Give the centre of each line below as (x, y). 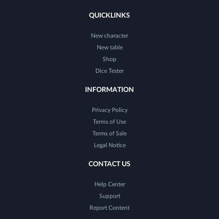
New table (109, 47)
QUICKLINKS (109, 16)
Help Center (109, 184)
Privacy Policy (109, 110)
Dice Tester (109, 71)
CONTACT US (109, 164)
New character (109, 36)
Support (109, 196)
